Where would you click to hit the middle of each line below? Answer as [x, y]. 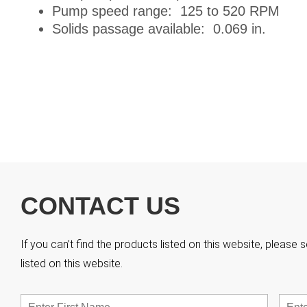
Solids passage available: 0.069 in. [159, 28]
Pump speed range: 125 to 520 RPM [165, 11]
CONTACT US [100, 206]
